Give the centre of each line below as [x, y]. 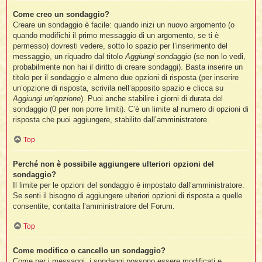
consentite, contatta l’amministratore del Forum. [94, 206]
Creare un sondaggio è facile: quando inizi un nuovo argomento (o [124, 25]
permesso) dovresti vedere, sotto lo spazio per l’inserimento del [120, 46]
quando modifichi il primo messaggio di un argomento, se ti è [116, 35]
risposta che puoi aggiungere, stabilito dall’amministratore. [111, 119]
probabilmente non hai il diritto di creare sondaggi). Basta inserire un [128, 67]
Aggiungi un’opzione [47, 98]
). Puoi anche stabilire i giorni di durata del [152, 98]
